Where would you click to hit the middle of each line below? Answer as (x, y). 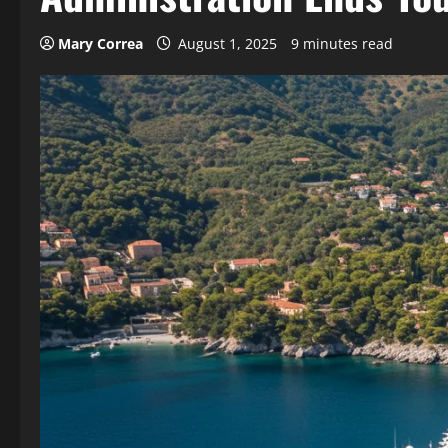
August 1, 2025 (227, 43)
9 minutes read (342, 43)
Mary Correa (100, 43)
